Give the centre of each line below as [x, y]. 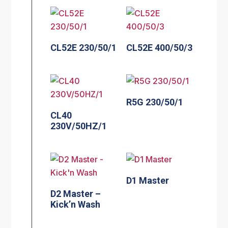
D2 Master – [76, 193]
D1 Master [148, 180]
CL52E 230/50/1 [84, 48]
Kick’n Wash [76, 204]
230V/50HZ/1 [79, 126]
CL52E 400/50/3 [160, 48]
